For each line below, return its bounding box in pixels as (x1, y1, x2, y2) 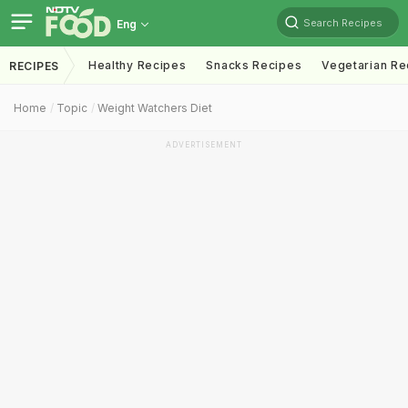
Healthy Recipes (87, 58, 187, 72)
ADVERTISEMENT (166, 140, 242, 149)
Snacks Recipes (206, 58, 302, 72)
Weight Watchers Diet (97, 101, 212, 115)
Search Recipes (303, 15, 382, 29)
